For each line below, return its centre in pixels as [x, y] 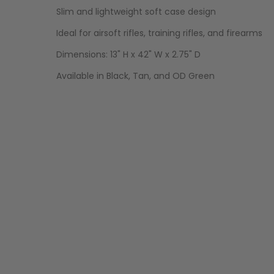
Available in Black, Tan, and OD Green [136, 76]
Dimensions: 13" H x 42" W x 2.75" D [129, 54]
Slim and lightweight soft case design [136, 11]
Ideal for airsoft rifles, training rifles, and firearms [160, 33]
